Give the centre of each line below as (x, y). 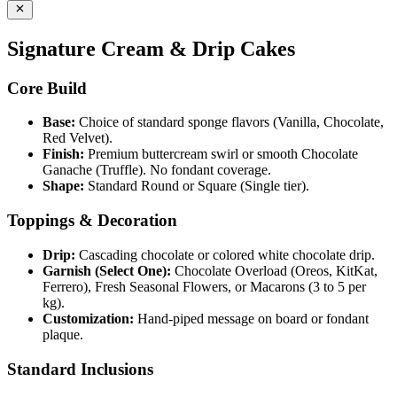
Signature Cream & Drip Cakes (151, 48)
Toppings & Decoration (92, 221)
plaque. (63, 334)
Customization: (88, 318)
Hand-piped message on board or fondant (251, 318)
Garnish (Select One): (107, 270)
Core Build (47, 88)
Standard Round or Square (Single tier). (197, 186)
